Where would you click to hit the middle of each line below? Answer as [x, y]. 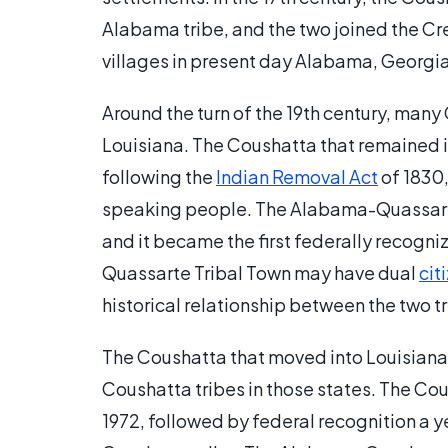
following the [159, 176]
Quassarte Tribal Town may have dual [260, 272]
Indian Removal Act [297, 176]
